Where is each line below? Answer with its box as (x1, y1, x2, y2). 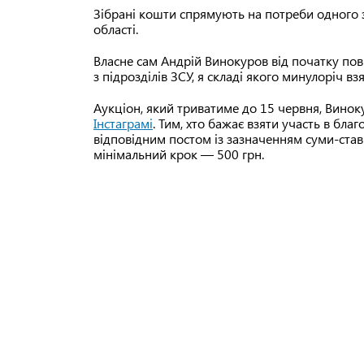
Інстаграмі (93, 115, 153, 132)
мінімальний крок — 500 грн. (93, 145, 264, 163)
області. (93, 20, 138, 38)
